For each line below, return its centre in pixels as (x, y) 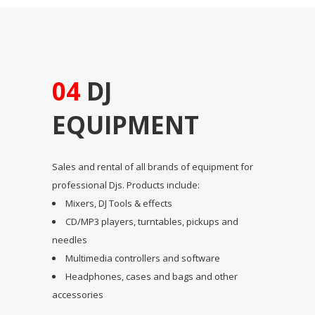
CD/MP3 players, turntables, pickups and (152, 221)
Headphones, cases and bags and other (152, 276)
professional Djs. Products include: (126, 185)
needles (70, 239)
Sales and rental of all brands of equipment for (153, 166)
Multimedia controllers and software (143, 258)
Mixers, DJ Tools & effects (119, 203)
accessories (78, 294)
